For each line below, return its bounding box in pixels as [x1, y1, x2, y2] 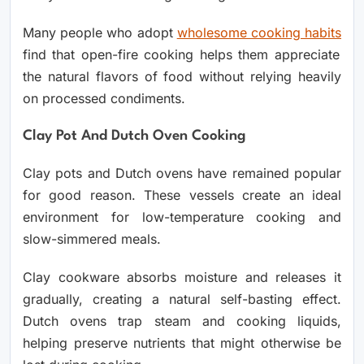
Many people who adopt [23, 24, 177, 41]
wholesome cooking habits [176, 24, 342, 41]
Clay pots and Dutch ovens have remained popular [23, 164, 341, 181]
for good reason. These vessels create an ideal [23, 186, 341, 203]
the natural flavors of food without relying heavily [23, 67, 341, 84]
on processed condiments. [23, 89, 185, 106]
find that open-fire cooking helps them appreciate [23, 45, 340, 63]
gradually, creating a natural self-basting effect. [23, 290, 341, 307]
